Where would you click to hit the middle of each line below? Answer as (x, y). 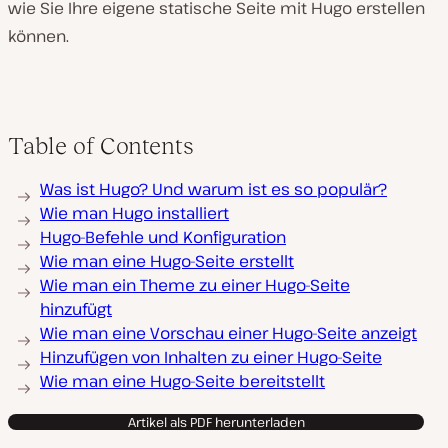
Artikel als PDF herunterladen (216, 422)
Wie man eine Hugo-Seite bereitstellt (182, 381)
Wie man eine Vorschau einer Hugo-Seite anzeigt (228, 333)
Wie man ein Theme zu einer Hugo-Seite (195, 285)
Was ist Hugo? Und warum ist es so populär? (213, 189)
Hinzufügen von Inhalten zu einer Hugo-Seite (211, 357)
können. (38, 36)
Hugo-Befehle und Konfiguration (163, 237)
